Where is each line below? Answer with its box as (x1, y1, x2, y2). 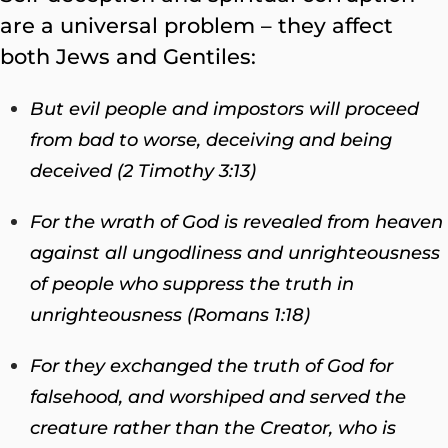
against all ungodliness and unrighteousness (30, 241, 440, 264)
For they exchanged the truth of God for (30, 354, 393, 377)
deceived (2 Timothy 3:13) (30, 159, 256, 182)
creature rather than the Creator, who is (30, 416, 396, 439)
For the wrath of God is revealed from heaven (30, 210, 443, 233)
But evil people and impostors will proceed (30, 97, 419, 120)
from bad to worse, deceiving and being (30, 128, 392, 151)
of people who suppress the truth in (30, 272, 354, 295)
